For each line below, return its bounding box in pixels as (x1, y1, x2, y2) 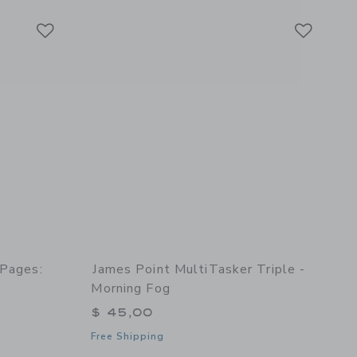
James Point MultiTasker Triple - (92, 260, 306, 278)
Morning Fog (91, 279, 171, 297)
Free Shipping (91, 329, 164, 343)
